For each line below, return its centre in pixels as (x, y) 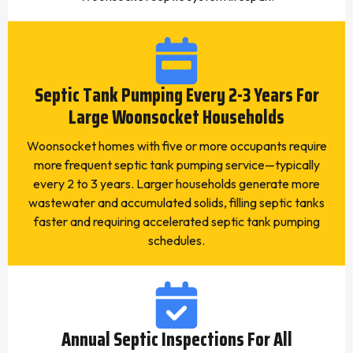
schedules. (176, 240)
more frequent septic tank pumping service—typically (176, 165)
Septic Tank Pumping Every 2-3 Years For (176, 95)
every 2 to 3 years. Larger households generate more (176, 184)
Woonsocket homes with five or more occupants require (176, 146)
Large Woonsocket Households (176, 117)
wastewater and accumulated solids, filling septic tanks (176, 203)
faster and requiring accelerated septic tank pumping (176, 221)
